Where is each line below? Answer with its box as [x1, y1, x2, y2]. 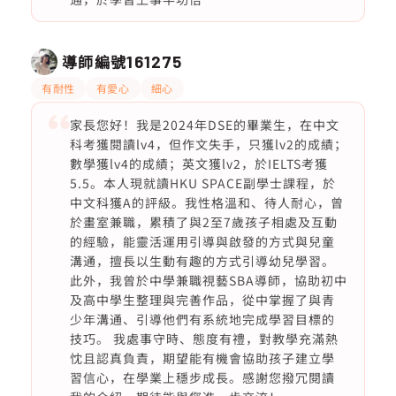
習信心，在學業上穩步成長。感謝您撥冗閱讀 [69, 369, 335, 386]
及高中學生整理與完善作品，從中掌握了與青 [69, 291, 335, 308]
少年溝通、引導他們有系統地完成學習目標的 [69, 310, 335, 328]
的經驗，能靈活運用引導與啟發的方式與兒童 [69, 232, 335, 250]
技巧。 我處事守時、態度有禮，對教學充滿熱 [69, 330, 339, 347]
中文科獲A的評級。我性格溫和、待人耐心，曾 [69, 194, 344, 211]
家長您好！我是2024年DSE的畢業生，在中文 [69, 116, 339, 133]
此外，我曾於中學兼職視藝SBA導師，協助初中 [69, 271, 347, 289]
